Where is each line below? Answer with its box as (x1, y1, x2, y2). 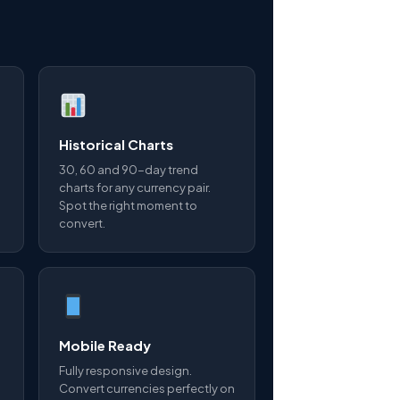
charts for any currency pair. (59, 180, 211, 195)
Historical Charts (59, 136, 173, 153)
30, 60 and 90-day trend (59, 162, 198, 177)
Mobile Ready (59, 337, 151, 354)
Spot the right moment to (59, 198, 197, 212)
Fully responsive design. (59, 363, 192, 378)
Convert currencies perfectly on (59, 381, 235, 396)
